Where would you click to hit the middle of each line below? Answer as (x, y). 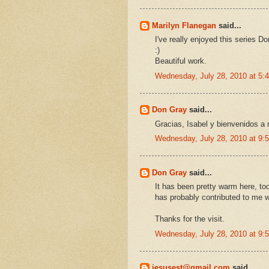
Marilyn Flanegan (184, 25)
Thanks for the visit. (190, 219)
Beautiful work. (181, 61)
